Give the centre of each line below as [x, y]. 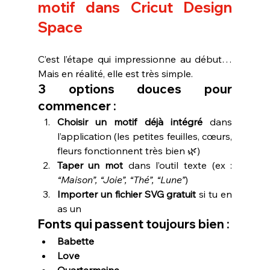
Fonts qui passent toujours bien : [133, 224]
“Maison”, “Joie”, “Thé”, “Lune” [121, 179]
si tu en [214, 194]
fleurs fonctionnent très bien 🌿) [128, 150]
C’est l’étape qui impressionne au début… [135, 59]
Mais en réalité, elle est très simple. [115, 73]
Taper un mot [90, 165]
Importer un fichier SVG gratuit [127, 194]
